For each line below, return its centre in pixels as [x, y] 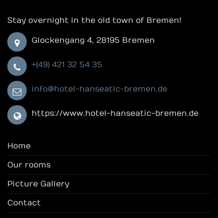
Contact [24, 203]
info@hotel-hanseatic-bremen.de [100, 89]
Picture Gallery [38, 184]
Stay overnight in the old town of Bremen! [94, 21]
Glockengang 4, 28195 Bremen [93, 41]
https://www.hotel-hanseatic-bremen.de [115, 114]
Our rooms [29, 165]
